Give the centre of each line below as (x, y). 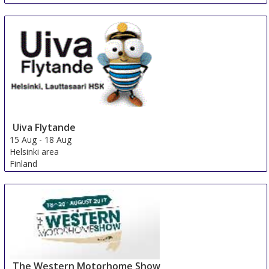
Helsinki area (35, 152)
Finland (24, 164)
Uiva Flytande (44, 128)
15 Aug (23, 140)
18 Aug (58, 140)
